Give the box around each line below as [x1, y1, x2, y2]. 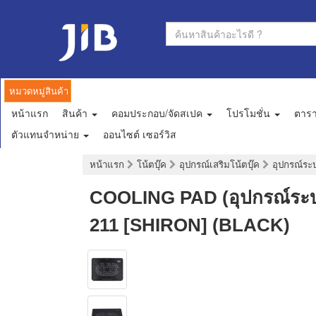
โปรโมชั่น [226, 106, 273, 121]
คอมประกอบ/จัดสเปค [111, 106, 205, 121]
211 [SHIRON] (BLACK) [90, 214, 290, 236]
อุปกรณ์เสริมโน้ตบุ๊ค [179, 159, 262, 171]
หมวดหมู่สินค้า [9, 84, 68, 98]
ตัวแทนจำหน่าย [11, 127, 82, 142]
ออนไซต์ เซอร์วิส [103, 127, 176, 142]
